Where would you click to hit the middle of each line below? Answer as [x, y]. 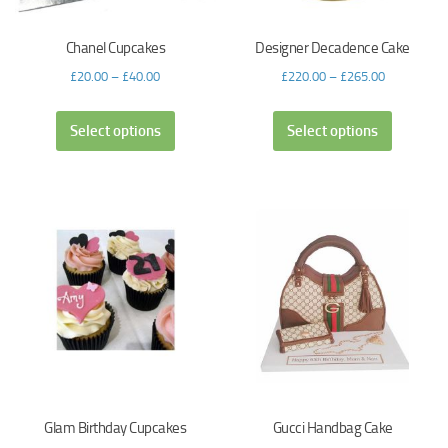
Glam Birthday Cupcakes [115, 427]
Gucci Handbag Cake [332, 427]
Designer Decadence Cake [332, 47]
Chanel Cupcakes [115, 47]
